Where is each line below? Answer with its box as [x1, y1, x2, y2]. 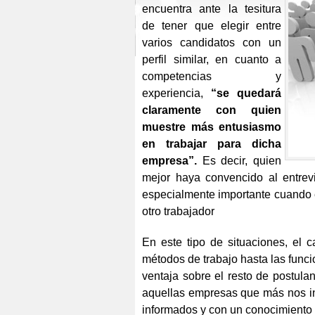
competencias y [142, 70, 281, 82]
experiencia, [142, 86, 203, 99]
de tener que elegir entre [142, 19, 281, 32]
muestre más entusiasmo [142, 120, 281, 133]
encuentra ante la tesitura [142, 2, 281, 15]
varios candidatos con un [142, 36, 281, 49]
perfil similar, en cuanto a [142, 53, 281, 65]
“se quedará [203, 86, 281, 99]
